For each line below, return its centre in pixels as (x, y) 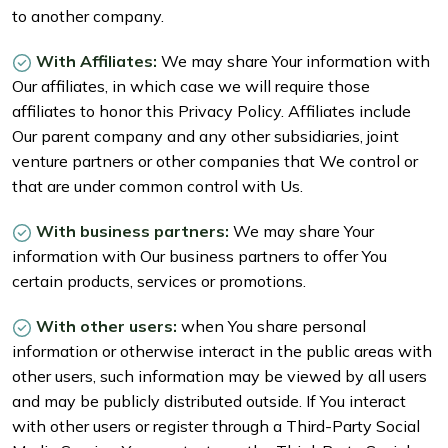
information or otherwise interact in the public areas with (222, 351)
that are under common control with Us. (157, 186)
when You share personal (271, 326)
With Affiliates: (96, 61)
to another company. (88, 16)
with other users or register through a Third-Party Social (216, 426)
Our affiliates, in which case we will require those (191, 86)
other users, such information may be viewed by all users (219, 376)
